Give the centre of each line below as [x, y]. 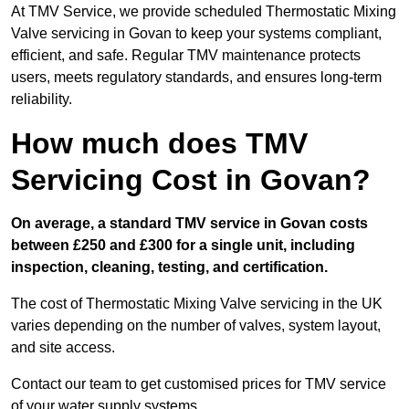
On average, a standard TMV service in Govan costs [189, 224]
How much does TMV [159, 144]
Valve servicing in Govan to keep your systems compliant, [196, 34]
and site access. [63, 348]
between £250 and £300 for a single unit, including [183, 246]
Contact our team [66, 384]
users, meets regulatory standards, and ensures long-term [196, 78]
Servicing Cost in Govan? [191, 180]
